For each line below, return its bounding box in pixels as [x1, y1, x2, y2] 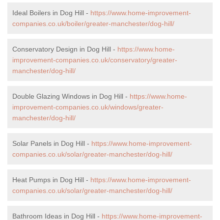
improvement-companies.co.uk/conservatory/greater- [12, 55, 177, 64]
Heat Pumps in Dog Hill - [12, 175, 90, 184]
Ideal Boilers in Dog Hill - [12, 8, 90, 17]
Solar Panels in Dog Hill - [12, 139, 91, 147]
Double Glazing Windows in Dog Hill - [12, 92, 130, 100]
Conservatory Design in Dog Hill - [12, 45, 117, 53]
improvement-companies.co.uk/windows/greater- [12, 103, 164, 111]
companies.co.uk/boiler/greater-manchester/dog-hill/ [12, 19, 174, 27]
